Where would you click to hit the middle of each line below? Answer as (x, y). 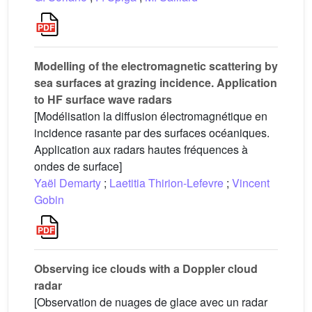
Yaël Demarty (68, 182)
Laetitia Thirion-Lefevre (166, 182)
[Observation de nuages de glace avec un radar (151, 302)
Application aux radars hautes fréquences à (141, 149)
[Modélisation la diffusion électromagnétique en (151, 116)
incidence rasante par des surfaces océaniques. (152, 132)
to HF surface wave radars (103, 99)
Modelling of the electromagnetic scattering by (156, 65)
